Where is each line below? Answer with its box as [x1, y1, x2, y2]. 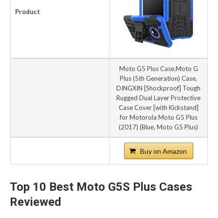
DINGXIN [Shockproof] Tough [116, 84, 200, 92]
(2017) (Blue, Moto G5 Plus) [119, 123, 198, 131]
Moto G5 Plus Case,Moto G [119, 64, 198, 73]
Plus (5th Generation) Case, [120, 74, 197, 82]
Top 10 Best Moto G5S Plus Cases [10, 180, 192, 194]
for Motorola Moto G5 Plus [119, 113, 198, 121]
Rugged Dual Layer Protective [116, 93, 200, 102]
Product [15, 7, 40, 16]
